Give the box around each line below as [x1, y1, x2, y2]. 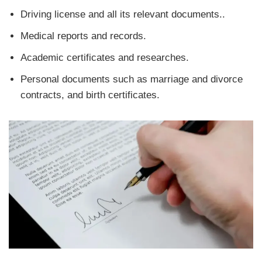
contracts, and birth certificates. [20, 89, 160, 101]
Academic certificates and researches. [20, 52, 189, 64]
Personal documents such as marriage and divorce [20, 74, 243, 85]
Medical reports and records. [20, 30, 146, 42]
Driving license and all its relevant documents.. [20, 9, 225, 20]
